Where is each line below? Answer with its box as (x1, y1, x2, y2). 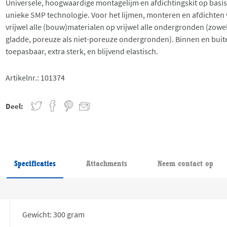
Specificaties (14, 158, 56, 168)
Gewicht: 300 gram (22, 209, 85, 219)
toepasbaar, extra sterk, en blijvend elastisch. (6, 46, 159, 56)
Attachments (86, 158, 127, 168)
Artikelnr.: (6, 72, 40, 83)
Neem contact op (157, 158, 213, 168)
